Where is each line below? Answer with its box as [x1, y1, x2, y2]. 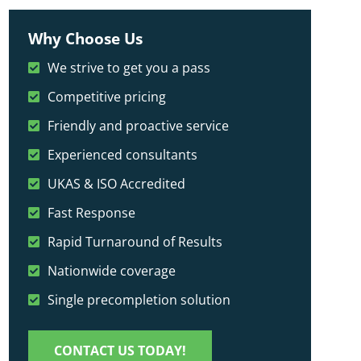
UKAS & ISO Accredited [48, 175, 186, 193]
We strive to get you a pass [48, 59, 211, 77]
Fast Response [48, 204, 136, 222]
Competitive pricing [48, 88, 167, 106]
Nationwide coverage [48, 262, 176, 280]
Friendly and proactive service [48, 117, 230, 135]
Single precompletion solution [48, 291, 231, 309]
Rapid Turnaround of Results [48, 233, 223, 251]
